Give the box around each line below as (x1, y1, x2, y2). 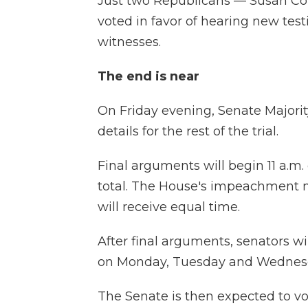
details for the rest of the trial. (98, 123, 278, 139)
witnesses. (98, 34, 161, 49)
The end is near (98, 68, 199, 84)
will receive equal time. (98, 199, 240, 214)
